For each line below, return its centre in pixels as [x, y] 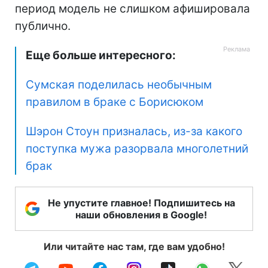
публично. [43, 26]
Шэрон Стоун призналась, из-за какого [134, 132]
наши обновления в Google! [141, 215]
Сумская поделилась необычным [119, 85]
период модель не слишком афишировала [133, 9]
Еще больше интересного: [101, 56]
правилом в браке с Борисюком [115, 102]
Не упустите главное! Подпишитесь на [141, 203]
